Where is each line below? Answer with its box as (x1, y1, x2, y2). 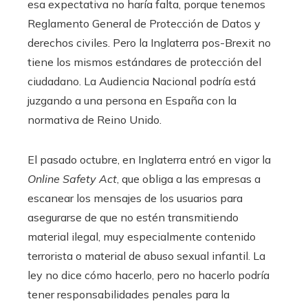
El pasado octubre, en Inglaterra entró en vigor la (27, 153, 271, 167)
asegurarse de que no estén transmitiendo (27, 210, 239, 225)
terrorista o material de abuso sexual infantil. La (27, 249, 265, 263)
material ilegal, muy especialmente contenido (27, 230, 256, 244)
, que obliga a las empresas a (117, 172, 261, 186)
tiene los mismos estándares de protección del (27, 55, 261, 69)
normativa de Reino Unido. (27, 113, 162, 127)
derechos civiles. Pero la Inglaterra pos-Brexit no (27, 36, 271, 50)
